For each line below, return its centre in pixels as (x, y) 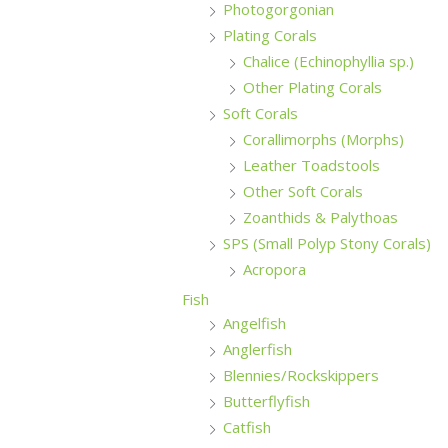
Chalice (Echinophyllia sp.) (328, 61)
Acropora (274, 269)
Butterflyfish (266, 401)
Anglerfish (257, 349)
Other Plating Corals (312, 87)
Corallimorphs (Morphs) (323, 139)
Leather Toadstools (311, 165)
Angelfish (254, 323)
